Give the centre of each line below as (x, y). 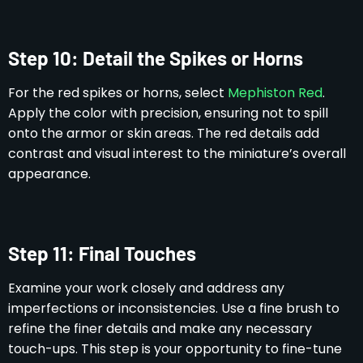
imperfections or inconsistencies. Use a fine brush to (174, 308)
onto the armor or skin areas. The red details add (164, 133)
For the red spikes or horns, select (118, 92)
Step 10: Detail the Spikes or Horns (156, 58)
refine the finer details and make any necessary (160, 328)
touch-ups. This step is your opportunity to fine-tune (175, 348)
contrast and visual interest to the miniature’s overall (177, 153)
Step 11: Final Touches (102, 253)
